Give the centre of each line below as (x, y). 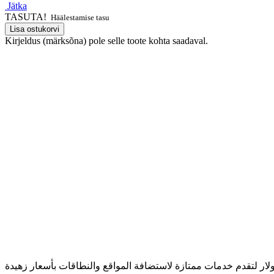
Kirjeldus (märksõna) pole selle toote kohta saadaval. (106, 40)
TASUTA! (26, 17)
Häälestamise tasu (79, 17)
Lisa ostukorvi (35, 29)
